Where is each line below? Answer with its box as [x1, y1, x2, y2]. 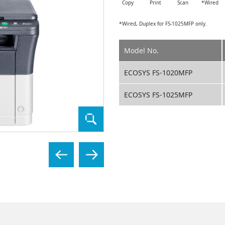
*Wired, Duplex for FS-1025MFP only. [119, 20, 207, 27]
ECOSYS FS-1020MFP [124, 68, 193, 77]
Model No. [124, 46, 159, 55]
